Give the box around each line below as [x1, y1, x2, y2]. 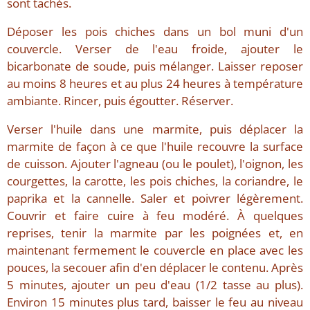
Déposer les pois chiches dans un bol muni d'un [7, 23, 303, 39]
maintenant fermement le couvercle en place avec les [7, 241, 303, 258]
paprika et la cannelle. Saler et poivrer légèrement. [7, 190, 303, 206]
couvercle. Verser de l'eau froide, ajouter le [7, 40, 303, 57]
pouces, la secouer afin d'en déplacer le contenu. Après [7, 259, 303, 275]
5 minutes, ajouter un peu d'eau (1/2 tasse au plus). [7, 276, 303, 293]
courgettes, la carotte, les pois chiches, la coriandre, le [7, 172, 303, 189]
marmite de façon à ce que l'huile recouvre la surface [7, 138, 303, 154]
